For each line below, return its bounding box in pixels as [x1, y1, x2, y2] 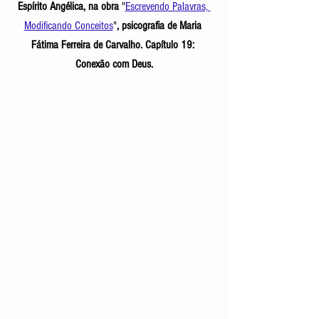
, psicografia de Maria [116, 19, 204, 33]
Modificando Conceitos [23, 19, 113, 33]
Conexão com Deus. [75, 58, 153, 71]
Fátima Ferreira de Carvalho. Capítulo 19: [31, 38, 197, 52]
